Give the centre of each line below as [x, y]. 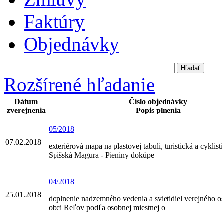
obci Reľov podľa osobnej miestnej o [107, 208]
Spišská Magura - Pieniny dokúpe [101, 155]
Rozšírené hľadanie [79, 85]
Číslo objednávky [158, 102]
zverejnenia [26, 111]
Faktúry [54, 22]
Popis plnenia [158, 111]
